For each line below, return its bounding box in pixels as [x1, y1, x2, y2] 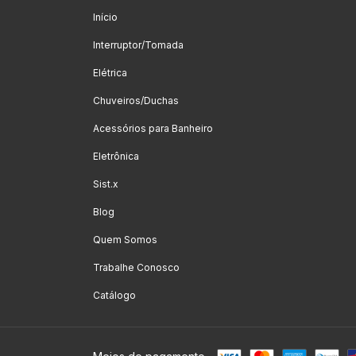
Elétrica [93, 67, 127, 79]
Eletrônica [93, 150, 139, 162]
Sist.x [93, 178, 118, 190]
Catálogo [93, 289, 136, 301]
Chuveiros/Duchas [93, 95, 179, 106]
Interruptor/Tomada [93, 39, 184, 51]
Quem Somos [93, 234, 157, 246]
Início [93, 11, 118, 23]
